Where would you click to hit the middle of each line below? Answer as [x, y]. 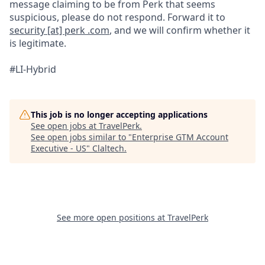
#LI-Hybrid [33, 69]
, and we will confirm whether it [180, 30]
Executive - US [59, 148]
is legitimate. [38, 43]
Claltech [108, 148]
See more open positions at [112, 217]
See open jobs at [65, 126]
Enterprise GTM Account [180, 137]
